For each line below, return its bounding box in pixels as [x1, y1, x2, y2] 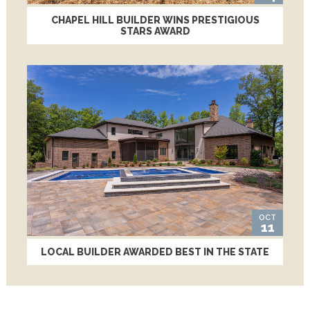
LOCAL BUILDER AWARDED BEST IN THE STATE [41, 246, 269, 257]
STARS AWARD [120, 25, 190, 37]
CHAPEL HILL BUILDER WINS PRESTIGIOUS [51, 14, 259, 26]
